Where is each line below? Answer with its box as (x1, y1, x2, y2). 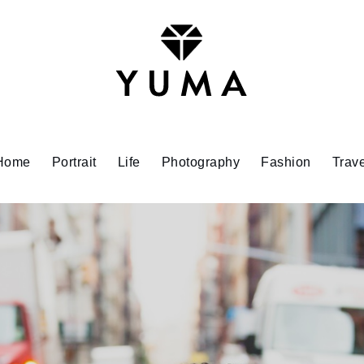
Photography (161, 155, 240, 169)
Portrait (51, 155, 97, 169)
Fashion (261, 155, 311, 169)
